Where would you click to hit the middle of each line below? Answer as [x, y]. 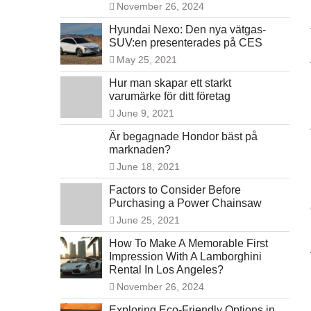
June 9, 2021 [145, 114]
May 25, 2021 [147, 60]
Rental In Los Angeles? [166, 270]
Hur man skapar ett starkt [170, 83]
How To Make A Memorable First [188, 244]
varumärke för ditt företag [170, 96]
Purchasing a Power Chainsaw [185, 203]
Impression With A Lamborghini [185, 257]
